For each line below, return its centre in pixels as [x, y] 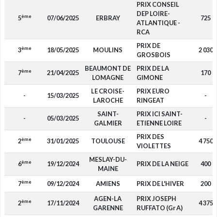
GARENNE [108, 208]
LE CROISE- [108, 91]
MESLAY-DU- [108, 159]
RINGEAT [150, 100]
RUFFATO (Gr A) [159, 208]
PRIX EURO [153, 91]
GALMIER [108, 123]
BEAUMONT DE [108, 68]
